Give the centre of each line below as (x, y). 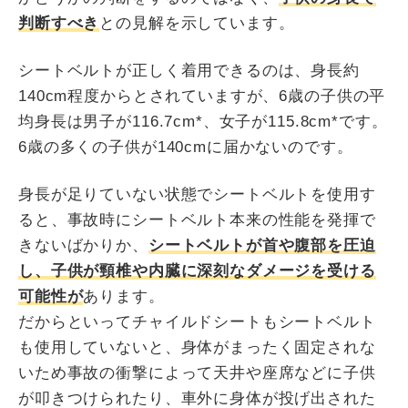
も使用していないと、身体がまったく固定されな (197, 347)
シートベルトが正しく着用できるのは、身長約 (189, 70)
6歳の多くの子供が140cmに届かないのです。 (186, 147)
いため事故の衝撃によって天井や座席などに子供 (197, 372)
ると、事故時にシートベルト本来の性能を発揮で (197, 219)
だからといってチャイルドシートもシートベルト (197, 321)
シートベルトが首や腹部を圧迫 (262, 245)
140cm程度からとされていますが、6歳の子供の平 (202, 96)
